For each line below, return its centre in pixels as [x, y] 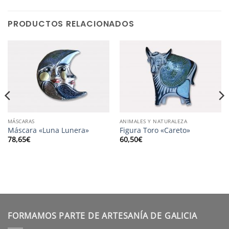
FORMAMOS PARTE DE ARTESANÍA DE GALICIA [102, 215]
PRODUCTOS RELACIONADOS [71, 24]
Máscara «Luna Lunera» [48, 130]
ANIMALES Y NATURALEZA [153, 121]
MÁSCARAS [21, 121]
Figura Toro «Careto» [155, 130]
